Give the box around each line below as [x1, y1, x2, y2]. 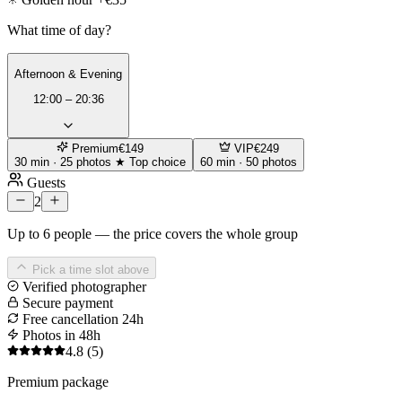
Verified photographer [19, 278, 146, 294]
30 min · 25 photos [14, 154, 115, 169]
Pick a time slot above [29, 262, 149, 276]
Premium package [7, 373, 109, 389]
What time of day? [7, 22, 111, 38]
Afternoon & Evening [14, 66, 122, 81]
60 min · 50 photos [200, 154, 297, 169]
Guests [23, 174, 66, 190]
